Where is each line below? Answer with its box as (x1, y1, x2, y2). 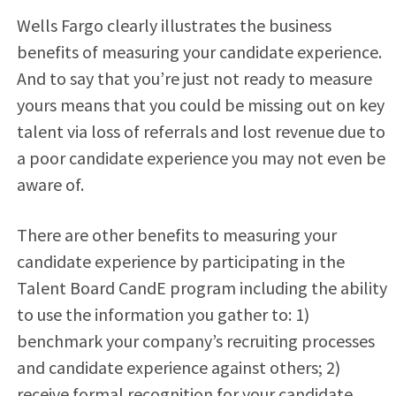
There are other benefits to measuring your (16, 223, 337, 246)
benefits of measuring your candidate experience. (16, 40, 382, 63)
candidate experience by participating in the (16, 249, 345, 272)
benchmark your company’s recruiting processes (16, 329, 375, 352)
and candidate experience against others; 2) (16, 355, 340, 378)
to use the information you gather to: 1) (16, 302, 309, 325)
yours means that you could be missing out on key (16, 93, 385, 116)
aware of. (16, 172, 84, 195)
